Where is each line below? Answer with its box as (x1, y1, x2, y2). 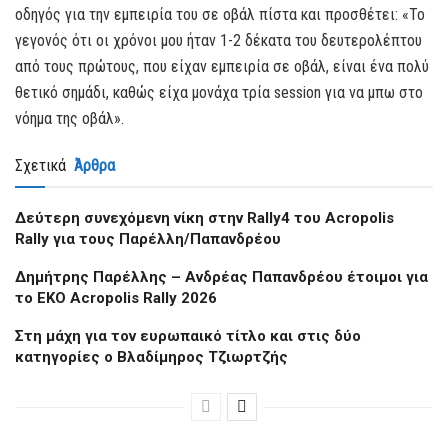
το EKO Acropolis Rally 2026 (15, 288, 217, 307)
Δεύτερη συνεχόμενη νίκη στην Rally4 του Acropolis (15, 208, 394, 227)
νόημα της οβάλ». (15, 108, 124, 128)
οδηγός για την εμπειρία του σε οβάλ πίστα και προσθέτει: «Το (15, 4, 425, 24)
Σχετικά (15, 155, 66, 175)
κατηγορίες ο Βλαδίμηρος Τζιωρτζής (15, 347, 288, 366)
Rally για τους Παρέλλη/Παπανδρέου (15, 229, 281, 248)
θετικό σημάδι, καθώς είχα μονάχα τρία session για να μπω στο (15, 82, 423, 102)
